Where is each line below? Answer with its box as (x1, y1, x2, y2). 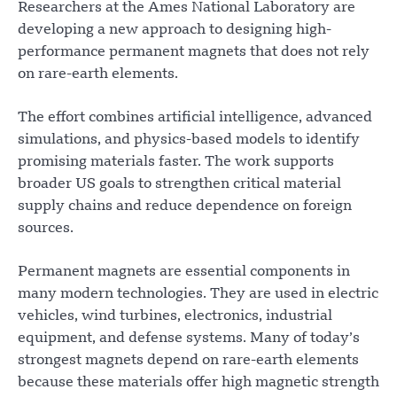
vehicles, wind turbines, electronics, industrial (18, 308, 332, 323)
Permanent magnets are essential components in (18, 264, 350, 279)
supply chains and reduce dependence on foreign (18, 198, 352, 214)
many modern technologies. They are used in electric (18, 286, 378, 301)
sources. (18, 221, 74, 236)
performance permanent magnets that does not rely (18, 44, 370, 59)
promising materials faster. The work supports (18, 154, 334, 169)
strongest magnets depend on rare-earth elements (18, 353, 359, 368)
